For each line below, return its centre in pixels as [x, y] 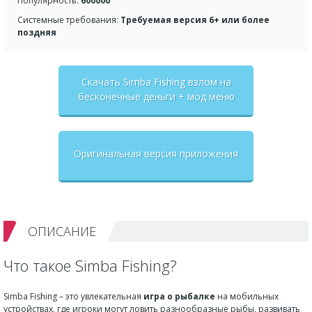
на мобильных [247, 296]
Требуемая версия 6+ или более [195, 20]
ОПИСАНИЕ [62, 231]
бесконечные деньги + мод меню [156, 96]
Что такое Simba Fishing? [90, 266]
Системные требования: [69, 20]
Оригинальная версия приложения [156, 154]
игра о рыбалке [179, 296]
